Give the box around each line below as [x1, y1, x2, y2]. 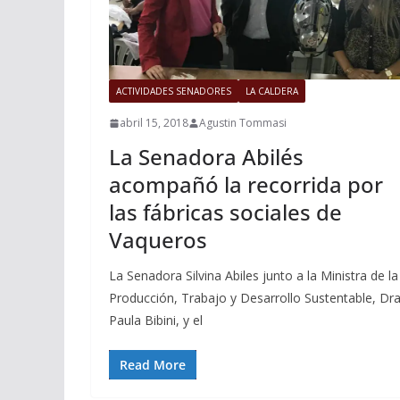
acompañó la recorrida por [109, 170, 383, 200]
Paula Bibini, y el [109, 312, 203, 329]
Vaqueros [109, 225, 207, 255]
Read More [120, 356, 186, 374]
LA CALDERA [246, 85, 298, 98]
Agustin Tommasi [199, 115, 287, 131]
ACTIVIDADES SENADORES [116, 85, 231, 98]
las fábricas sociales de [109, 197, 342, 228]
